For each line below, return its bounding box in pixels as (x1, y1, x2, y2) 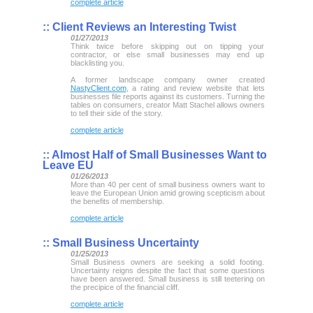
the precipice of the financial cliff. (70, 282, 180, 291)
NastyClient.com (70, 83, 126, 92)
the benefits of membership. (70, 196, 164, 205)
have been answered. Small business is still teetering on (70, 274, 265, 283)
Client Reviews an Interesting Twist (49, 20, 236, 33)
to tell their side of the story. (70, 108, 163, 117)
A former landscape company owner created (70, 75, 265, 84)
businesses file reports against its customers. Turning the (70, 92, 265, 101)
